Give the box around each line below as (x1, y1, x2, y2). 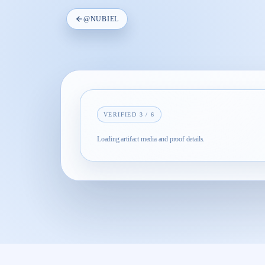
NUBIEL (90, 15, 119, 23)
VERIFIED (104, 111, 140, 118)
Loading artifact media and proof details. (97, 135, 205, 143)
